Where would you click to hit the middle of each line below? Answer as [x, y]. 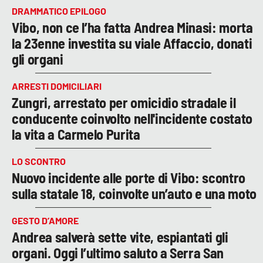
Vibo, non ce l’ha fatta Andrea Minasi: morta [132, 27]
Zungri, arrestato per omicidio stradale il [124, 102]
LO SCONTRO [39, 161]
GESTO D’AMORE [45, 220]
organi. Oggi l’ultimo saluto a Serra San [118, 252]
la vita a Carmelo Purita [76, 134]
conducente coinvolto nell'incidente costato [132, 118]
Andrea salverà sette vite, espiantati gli [120, 237]
